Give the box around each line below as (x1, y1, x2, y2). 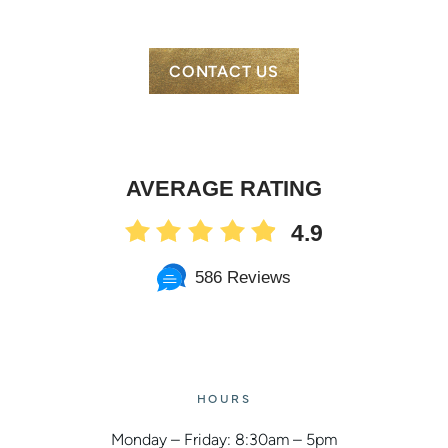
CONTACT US (169, 61, 279, 81)
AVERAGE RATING (126, 176, 322, 202)
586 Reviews (195, 268, 292, 288)
